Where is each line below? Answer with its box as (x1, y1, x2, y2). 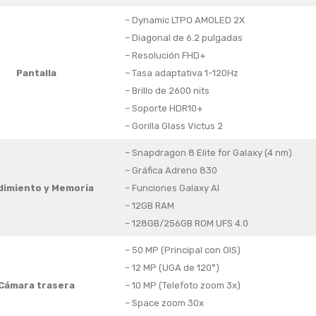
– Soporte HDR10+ (124, 103, 203, 114)
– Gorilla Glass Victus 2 (124, 121, 223, 132)
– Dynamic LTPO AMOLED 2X (124, 15, 245, 26)
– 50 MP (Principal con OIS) (124, 245, 241, 256)
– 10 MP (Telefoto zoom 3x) (124, 280, 241, 291)
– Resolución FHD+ (124, 50, 206, 61)
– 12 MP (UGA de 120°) (124, 262, 219, 274)
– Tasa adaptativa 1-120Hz (124, 68, 238, 79)
